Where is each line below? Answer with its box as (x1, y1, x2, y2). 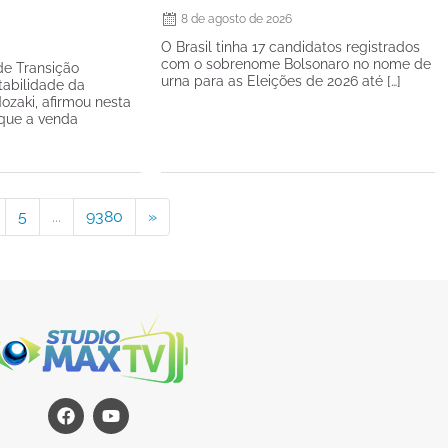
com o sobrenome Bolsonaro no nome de (160, 55, 431, 72)
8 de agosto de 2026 (180, 12, 292, 26)
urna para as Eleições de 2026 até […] (160, 72, 401, 89)
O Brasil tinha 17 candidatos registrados (160, 38, 420, 55)
